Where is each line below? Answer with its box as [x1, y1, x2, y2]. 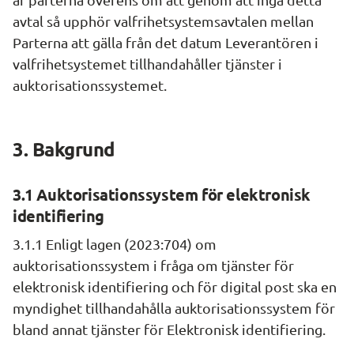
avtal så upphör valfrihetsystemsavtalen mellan [13, 13, 314, 29]
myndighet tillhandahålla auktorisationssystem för [13, 299, 335, 316]
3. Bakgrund [13, 137, 115, 161]
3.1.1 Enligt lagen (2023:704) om [13, 235, 217, 252]
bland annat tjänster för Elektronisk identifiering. [13, 321, 326, 337]
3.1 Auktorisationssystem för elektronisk [13, 184, 311, 205]
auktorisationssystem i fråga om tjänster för [13, 257, 294, 273]
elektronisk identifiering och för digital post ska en [13, 278, 337, 295]
